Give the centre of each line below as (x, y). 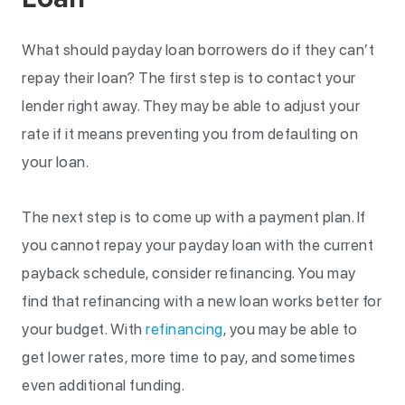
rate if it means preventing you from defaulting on (190, 134)
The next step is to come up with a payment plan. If (194, 217)
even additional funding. (105, 385)
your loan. (57, 162)
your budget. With (84, 329)
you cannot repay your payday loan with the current (198, 245)
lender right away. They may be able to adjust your (191, 106)
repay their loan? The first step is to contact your (189, 78)
